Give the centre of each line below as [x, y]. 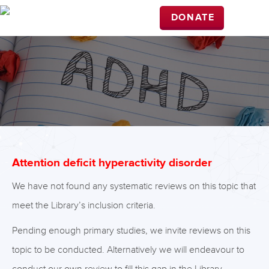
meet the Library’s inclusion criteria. [84, 205]
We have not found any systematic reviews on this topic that [134, 186]
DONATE [193, 18]
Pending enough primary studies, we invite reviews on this [131, 231]
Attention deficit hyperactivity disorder [112, 163]
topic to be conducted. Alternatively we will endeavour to [128, 250]
